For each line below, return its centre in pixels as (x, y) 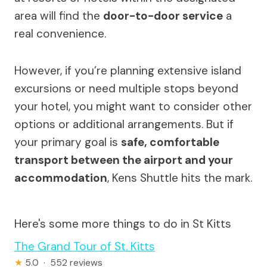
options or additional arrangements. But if (124, 124)
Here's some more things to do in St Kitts (123, 223)
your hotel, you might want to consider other (133, 106)
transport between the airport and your (124, 160)
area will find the (59, 15)
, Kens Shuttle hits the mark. (180, 178)
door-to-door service (163, 15)
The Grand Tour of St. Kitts (85, 246)
